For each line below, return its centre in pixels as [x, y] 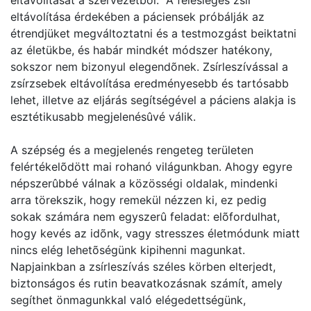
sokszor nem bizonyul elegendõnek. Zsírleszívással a [149, 67]
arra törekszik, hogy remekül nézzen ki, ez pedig [138, 200]
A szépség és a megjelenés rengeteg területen [132, 150]
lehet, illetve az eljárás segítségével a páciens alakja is [153, 100]
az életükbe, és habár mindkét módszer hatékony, [141, 50]
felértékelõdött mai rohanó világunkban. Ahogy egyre [151, 167]
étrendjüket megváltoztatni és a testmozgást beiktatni [153, 33]
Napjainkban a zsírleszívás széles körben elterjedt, [143, 267]
